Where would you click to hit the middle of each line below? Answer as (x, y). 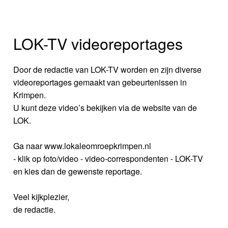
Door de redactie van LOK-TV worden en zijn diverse (108, 69)
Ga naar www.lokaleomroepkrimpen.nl (82, 146)
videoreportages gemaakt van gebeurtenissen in (100, 82)
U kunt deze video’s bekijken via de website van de (105, 107)
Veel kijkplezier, (41, 196)
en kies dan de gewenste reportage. (78, 171)
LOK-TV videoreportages (98, 43)
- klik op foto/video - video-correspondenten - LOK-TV (108, 158)
